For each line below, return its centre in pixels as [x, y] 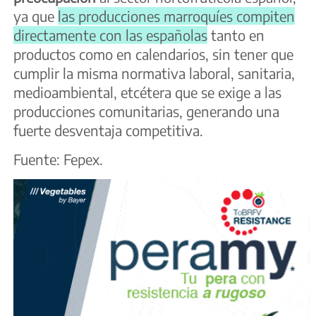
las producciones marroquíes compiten [176, 16]
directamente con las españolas [110, 35]
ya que [36, 16]
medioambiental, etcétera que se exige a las [147, 92]
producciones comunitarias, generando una [146, 111]
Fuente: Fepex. [58, 159]
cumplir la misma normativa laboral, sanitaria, [154, 73]
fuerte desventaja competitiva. [108, 130]
